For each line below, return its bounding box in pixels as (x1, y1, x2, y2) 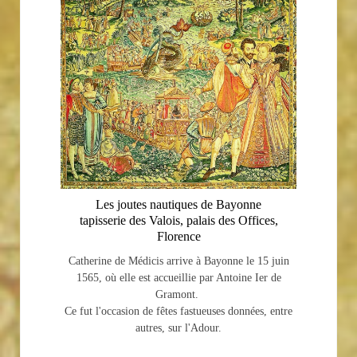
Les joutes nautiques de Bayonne (96, 197, 261, 211)
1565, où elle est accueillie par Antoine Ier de (76, 271, 281, 284)
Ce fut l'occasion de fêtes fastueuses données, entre (65, 304, 292, 317)
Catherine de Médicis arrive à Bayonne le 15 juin (68, 254, 289, 267)
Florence (156, 229, 201, 243)
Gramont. (155, 288, 202, 300)
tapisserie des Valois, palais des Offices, (79, 213, 278, 227)
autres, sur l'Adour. (135, 321, 222, 334)
